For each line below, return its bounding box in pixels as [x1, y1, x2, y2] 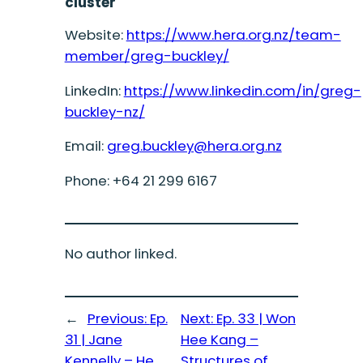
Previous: [87, 309, 150, 329]
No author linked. [64, 243, 177, 263]
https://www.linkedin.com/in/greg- [123, 80, 361, 100]
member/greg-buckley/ [64, 45, 229, 66]
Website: [64, 24, 126, 45]
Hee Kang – [180, 330, 258, 350]
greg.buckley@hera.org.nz [106, 136, 282, 156]
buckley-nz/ [64, 101, 145, 122]
